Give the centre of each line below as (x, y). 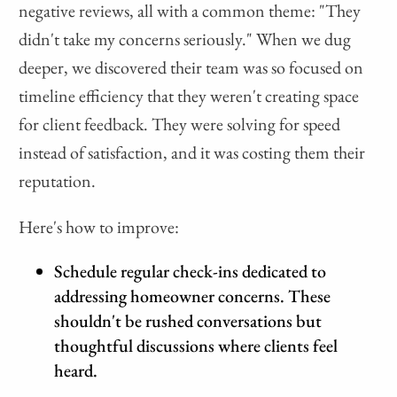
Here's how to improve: (99, 227)
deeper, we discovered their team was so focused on (191, 68)
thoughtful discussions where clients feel (196, 346)
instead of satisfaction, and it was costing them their (192, 153)
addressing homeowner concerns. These (193, 296)
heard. (76, 371)
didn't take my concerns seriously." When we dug (185, 39)
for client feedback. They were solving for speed (180, 125)
